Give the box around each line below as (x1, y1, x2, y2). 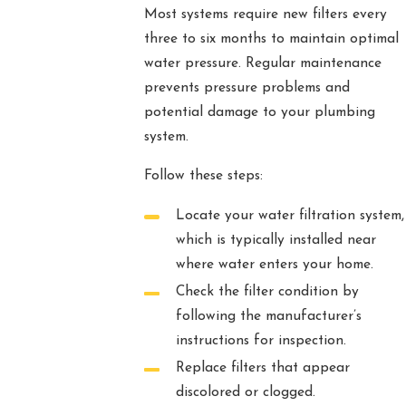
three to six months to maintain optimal (143, 32, 399, 47)
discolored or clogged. (175, 385, 315, 401)
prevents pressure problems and (143, 81, 350, 96)
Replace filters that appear (175, 361, 350, 376)
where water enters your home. (175, 256, 373, 272)
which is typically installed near (175, 232, 376, 247)
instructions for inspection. (175, 333, 346, 349)
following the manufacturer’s (175, 309, 362, 324)
